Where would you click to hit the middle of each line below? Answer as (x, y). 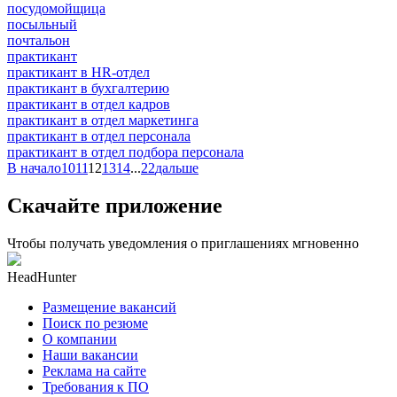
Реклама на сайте (94, 370)
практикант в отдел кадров (89, 104)
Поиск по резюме (95, 323)
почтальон (39, 40)
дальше (177, 167)
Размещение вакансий (109, 307)
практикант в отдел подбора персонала (125, 152)
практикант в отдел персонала (99, 136)
